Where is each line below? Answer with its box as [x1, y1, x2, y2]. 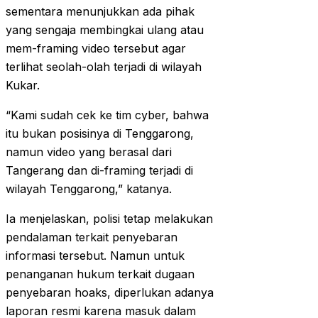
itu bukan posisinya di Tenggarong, [6, 126, 194, 141]
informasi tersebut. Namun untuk [6, 248, 185, 263]
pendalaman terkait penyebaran [6, 230, 177, 245]
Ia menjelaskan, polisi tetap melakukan [6, 212, 213, 226]
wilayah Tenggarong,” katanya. [6, 182, 172, 197]
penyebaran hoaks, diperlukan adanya [6, 285, 214, 300]
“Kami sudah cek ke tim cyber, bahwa [6, 108, 209, 123]
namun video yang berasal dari [6, 145, 172, 160]
